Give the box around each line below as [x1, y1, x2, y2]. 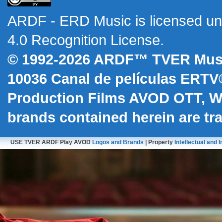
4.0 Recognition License [7, 32, 160, 49]
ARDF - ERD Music [7, 13, 131, 29]
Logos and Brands [92, 139, 144, 146]
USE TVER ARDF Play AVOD [10, 139, 92, 146]
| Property [143, 139, 174, 146]
